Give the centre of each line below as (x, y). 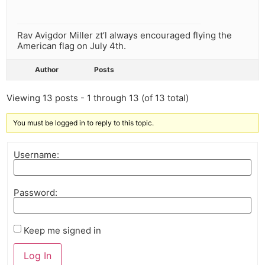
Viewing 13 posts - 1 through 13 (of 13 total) (98, 98)
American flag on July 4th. (72, 46)
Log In (38, 256)
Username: (36, 154)
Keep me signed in (62, 230)
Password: (35, 192)
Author (47, 70)
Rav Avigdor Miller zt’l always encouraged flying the (125, 35)
